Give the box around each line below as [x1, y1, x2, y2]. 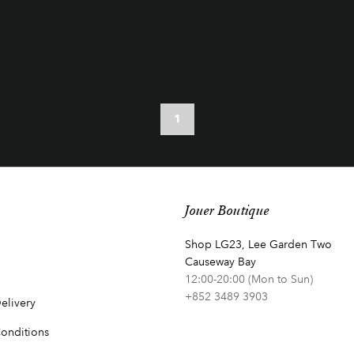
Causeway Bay [185, 254, 256, 269]
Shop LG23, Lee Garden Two [185, 237, 332, 251]
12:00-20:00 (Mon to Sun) [185, 272, 313, 286]
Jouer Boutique [185, 198, 269, 220]
